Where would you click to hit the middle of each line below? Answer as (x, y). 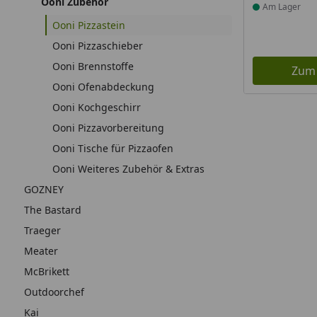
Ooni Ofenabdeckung (103, 87)
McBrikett (47, 271)
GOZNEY (44, 189)
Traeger (42, 230)
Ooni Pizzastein (89, 25)
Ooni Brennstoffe (93, 66)
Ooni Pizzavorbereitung (108, 128)
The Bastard (53, 210)
